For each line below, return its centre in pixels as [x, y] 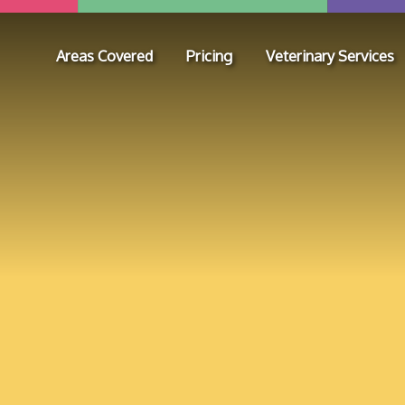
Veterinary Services [330, 56]
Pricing [209, 56]
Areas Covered [104, 56]
